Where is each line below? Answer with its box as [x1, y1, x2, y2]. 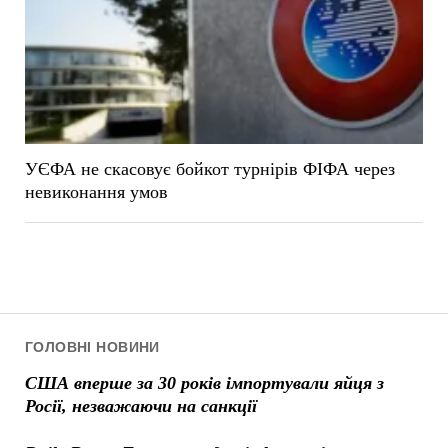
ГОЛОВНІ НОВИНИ [24, 339, 160, 355]
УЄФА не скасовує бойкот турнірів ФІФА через [24, 158, 395, 179]
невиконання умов [24, 181, 168, 202]
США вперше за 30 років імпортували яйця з [24, 372, 384, 393]
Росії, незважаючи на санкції [24, 395, 257, 416]
